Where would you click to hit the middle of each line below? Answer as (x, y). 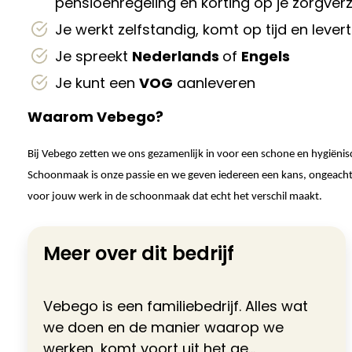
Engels (266, 56)
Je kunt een (97, 83)
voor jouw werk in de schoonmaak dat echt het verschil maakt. (175, 197)
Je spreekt (93, 56)
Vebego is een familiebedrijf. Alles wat (176, 306)
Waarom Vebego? (95, 117)
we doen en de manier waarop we (163, 327)
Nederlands (177, 56)
